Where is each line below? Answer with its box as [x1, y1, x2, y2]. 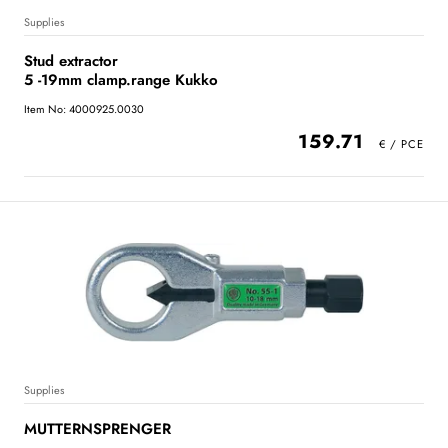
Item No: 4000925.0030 [24, 101, 144, 118]
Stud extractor [24, 50, 118, 73]
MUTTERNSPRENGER [24, 418, 171, 441]
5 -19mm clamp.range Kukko [24, 69, 218, 92]
